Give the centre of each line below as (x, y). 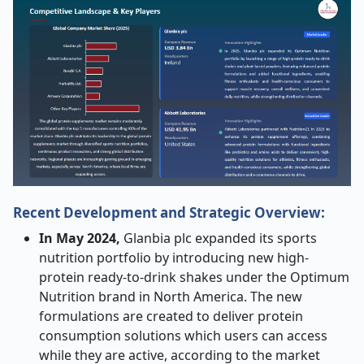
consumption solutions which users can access (183, 336)
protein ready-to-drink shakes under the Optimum (194, 277)
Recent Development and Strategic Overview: (169, 212)
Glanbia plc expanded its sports (220, 238)
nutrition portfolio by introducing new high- (174, 258)
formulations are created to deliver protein (171, 316)
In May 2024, (81, 238)
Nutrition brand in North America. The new (171, 297)
